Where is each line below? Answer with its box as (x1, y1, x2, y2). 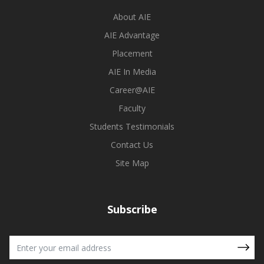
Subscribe (107, 202, 157, 217)
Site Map (115, 157, 149, 169)
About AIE (113, 11, 151, 23)
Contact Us (111, 139, 153, 151)
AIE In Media (108, 66, 156, 78)
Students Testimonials (90, 121, 174, 133)
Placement (111, 48, 153, 60)
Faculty (118, 103, 146, 114)
